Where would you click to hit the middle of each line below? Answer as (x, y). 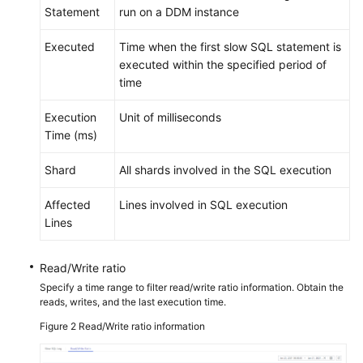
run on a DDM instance (179, 11)
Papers (48, 53)
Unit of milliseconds (170, 117)
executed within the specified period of (223, 64)
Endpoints (56, 90)
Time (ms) (71, 135)
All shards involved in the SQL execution (225, 169)
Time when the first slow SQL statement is (230, 46)
